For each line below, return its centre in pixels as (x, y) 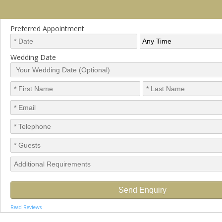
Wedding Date (33, 57)
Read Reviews (26, 207)
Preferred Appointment (47, 28)
